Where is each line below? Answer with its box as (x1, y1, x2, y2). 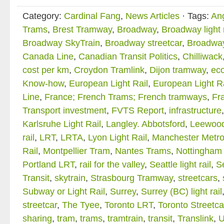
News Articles (125, 11, 179, 21)
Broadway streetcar (105, 38, 182, 48)
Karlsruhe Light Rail (22, 119, 101, 129)
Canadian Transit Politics (78, 51, 177, 61)
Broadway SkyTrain (22, 38, 100, 48)
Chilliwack (182, 51, 222, 61)
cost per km (22, 65, 69, 75)
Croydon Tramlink (74, 65, 144, 75)
